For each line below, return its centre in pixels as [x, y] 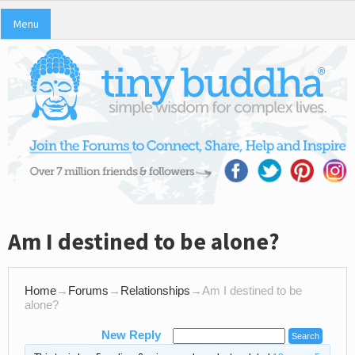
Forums [88, 291]
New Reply [131, 336]
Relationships [155, 291]
